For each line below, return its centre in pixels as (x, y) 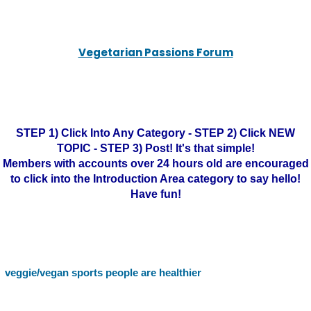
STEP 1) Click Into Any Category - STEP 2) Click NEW (155, 133)
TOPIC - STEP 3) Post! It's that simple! (155, 148)
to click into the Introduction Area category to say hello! (155, 179)
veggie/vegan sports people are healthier (103, 272)
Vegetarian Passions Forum (155, 52)
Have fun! (155, 194)
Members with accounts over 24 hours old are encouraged (155, 163)
